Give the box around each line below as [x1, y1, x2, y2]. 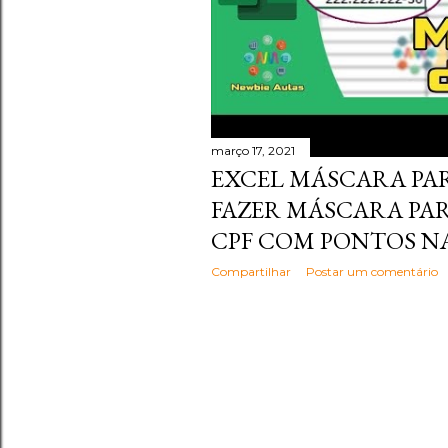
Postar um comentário [306, 264, 438, 280]
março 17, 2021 [211, 143, 295, 159]
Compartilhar [211, 264, 291, 280]
